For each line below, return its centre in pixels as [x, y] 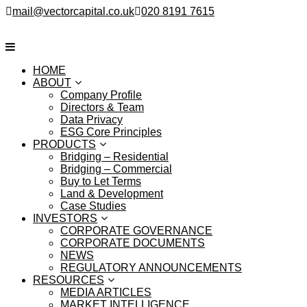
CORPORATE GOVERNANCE [136, 231]
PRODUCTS [64, 144]
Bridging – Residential [114, 157]
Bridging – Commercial [116, 169]
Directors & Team [102, 107]
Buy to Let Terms [101, 181]
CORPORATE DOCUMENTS [133, 243]
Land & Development [112, 194]
